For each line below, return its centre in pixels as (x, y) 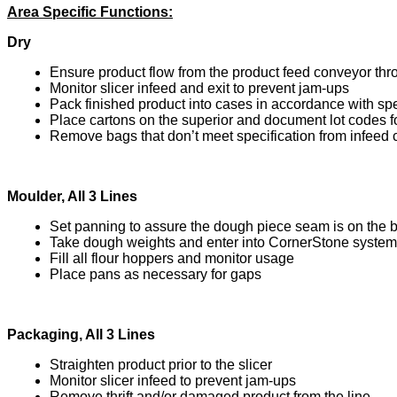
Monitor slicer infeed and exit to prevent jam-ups (199, 88)
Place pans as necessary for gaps (156, 274)
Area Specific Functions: (90, 12)
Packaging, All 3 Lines (81, 334)
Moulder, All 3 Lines (72, 196)
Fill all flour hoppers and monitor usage (172, 258)
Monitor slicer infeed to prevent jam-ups (173, 380)
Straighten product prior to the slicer (161, 364)
